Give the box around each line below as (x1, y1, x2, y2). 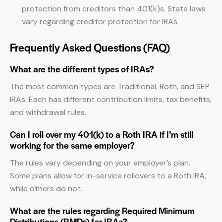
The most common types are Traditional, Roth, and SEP (10, 81, 210, 92)
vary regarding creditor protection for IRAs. (22, 16, 179, 27)
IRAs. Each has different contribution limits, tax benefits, (10, 94, 212, 105)
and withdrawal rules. (10, 107, 86, 117)
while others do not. (10, 183, 82, 194)
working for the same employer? (10, 139, 135, 151)
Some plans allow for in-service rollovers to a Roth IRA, (10, 170, 206, 181)
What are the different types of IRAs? (10, 62, 154, 75)
